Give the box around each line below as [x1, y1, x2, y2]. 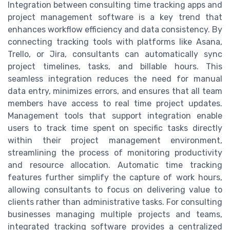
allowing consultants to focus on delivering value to [8, 184, 222, 195]
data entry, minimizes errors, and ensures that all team [8, 86, 222, 96]
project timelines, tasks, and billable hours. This [8, 61, 222, 71]
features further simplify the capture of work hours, [8, 172, 222, 182]
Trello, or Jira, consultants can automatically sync [8, 49, 222, 59]
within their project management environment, [8, 135, 222, 145]
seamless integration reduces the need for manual [8, 73, 222, 84]
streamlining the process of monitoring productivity [8, 147, 222, 158]
